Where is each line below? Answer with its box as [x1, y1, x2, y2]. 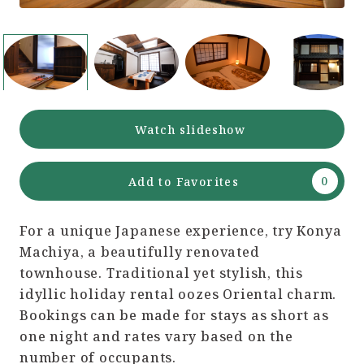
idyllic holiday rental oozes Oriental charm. [19, 285, 337, 304]
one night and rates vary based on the [19, 327, 293, 346]
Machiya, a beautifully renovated [19, 243, 260, 262]
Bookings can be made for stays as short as [19, 306, 329, 325]
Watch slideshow [135, 121, 245, 137]
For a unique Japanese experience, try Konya [19, 222, 342, 240]
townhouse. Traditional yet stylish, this [19, 264, 303, 283]
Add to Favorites [128, 173, 240, 189]
